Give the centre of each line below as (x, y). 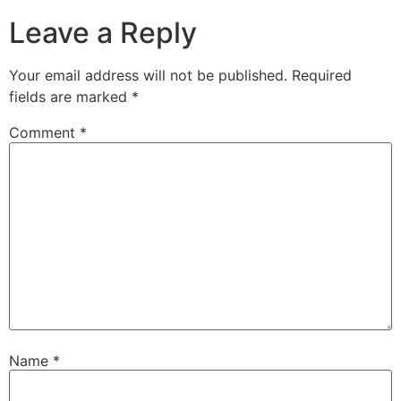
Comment (44, 133)
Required (322, 76)
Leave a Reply (103, 33)
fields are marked (70, 97)
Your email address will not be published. (148, 76)
